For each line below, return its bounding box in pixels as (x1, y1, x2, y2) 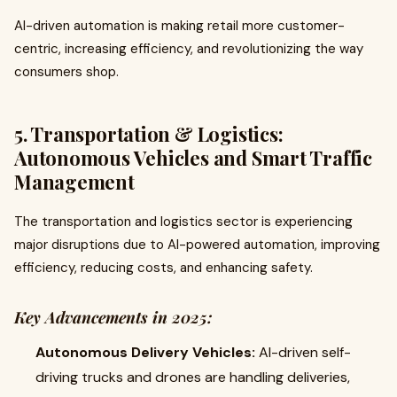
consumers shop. (14, 63, 119, 81)
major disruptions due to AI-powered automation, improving (14, 236, 380, 253)
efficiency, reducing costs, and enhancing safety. (14, 259, 313, 276)
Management (14, 168, 135, 195)
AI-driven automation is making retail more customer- (14, 17, 345, 35)
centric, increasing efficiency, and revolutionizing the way (14, 40, 363, 58)
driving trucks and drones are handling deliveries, (35, 368, 350, 386)
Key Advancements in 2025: (14, 307, 213, 328)
